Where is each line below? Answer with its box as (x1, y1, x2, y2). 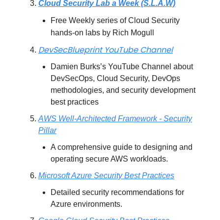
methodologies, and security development (51, 85, 195, 94)
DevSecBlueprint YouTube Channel (38, 44, 173, 55)
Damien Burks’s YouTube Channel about (51, 62, 193, 71)
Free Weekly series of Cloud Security (51, 16, 180, 25)
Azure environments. (51, 199, 122, 208)
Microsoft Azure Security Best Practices (38, 171, 174, 180)
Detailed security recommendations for (51, 188, 184, 196)
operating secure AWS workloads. (51, 154, 168, 163)
